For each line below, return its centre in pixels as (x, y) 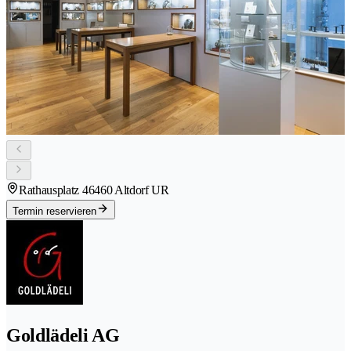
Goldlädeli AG (63, 335)
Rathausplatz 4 (54, 190)
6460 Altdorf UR (128, 190)
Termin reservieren (54, 211)
